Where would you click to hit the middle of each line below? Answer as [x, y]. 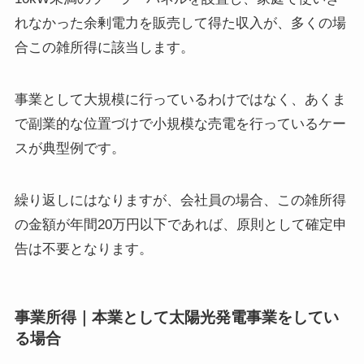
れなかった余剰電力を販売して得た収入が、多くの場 [180, 24]
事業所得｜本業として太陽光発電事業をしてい [176, 318]
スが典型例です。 [69, 149]
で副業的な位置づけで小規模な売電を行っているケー [180, 124]
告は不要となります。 [83, 249]
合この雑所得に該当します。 [104, 48]
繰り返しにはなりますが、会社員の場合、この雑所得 [180, 201]
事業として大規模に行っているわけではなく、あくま [180, 100]
